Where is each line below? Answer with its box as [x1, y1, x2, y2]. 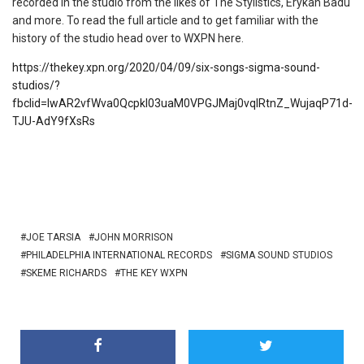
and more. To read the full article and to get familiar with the [12, 14, 318, 27]
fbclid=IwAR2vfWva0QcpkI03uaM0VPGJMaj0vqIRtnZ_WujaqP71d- [12, 97, 353, 110]
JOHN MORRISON [94, 232, 173, 243]
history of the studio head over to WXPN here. [12, 32, 244, 45]
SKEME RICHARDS [26, 267, 106, 279]
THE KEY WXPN [120, 267, 188, 279]
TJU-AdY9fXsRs [12, 115, 95, 128]
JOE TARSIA [26, 232, 80, 243]
